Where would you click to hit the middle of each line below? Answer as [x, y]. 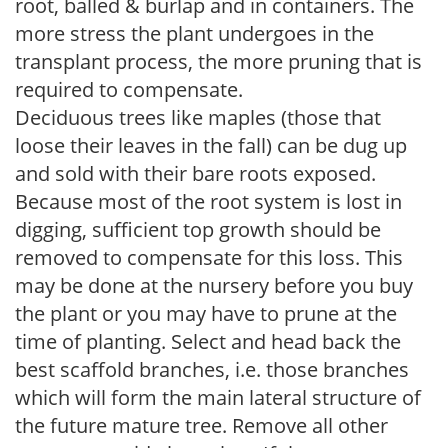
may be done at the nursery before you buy [214, 285]
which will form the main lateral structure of [218, 397]
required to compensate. [129, 89]
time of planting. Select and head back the [208, 341]
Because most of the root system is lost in [208, 201]
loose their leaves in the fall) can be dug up [211, 145]
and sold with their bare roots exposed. [195, 173]
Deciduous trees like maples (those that [198, 117]
